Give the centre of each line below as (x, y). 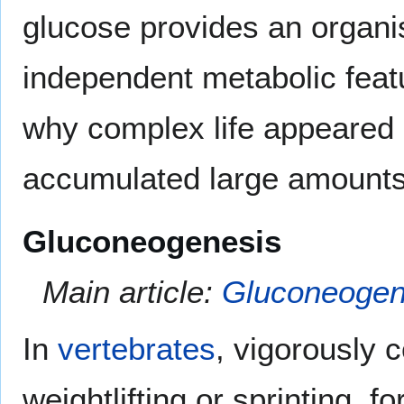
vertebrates (137, 348)
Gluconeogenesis (152, 241)
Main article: (133, 291)
